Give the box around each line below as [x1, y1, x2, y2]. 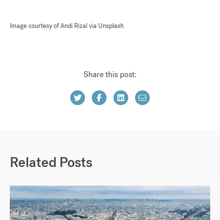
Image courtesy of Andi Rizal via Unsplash [10, 21, 124, 30]
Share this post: [83, 69, 137, 80]
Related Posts [10, 153, 92, 171]
